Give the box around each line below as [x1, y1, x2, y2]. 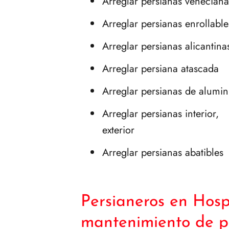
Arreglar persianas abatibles [102, 145, 223, 160]
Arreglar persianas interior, [102, 106, 219, 121]
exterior [102, 122, 134, 138]
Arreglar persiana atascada [102, 61, 219, 76]
